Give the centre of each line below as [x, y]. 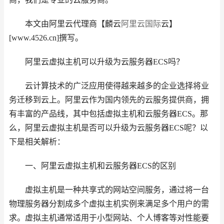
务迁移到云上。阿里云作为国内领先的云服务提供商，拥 [109, 100]
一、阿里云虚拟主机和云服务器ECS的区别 [92, 166]
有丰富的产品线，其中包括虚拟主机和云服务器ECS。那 [108, 114]
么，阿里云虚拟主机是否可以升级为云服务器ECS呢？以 [108, 128]
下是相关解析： [37, 142]
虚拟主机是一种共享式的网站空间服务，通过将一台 [109, 190]
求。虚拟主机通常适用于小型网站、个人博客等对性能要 [109, 218]
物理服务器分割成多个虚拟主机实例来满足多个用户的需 [109, 204]
